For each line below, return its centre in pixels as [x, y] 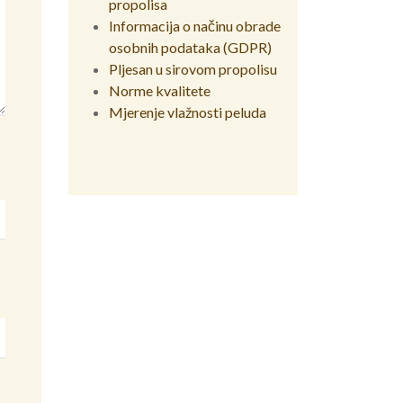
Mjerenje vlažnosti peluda [188, 112]
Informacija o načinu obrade [195, 25]
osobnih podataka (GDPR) [190, 47]
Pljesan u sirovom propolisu [193, 68]
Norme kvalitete [160, 90]
